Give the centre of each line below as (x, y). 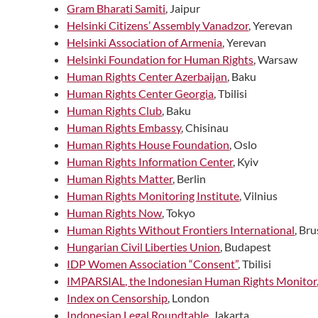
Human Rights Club (115, 110)
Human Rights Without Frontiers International (181, 229)
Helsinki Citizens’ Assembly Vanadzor (158, 25)
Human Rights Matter (120, 178)
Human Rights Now (115, 212)
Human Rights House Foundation (148, 144)
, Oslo (243, 144)
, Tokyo (179, 212)
